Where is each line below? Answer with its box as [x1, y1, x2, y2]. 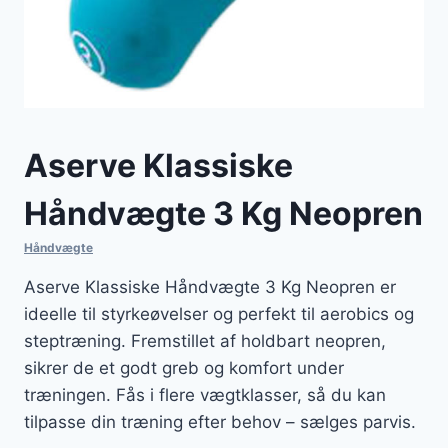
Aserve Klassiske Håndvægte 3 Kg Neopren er [24, 277, 396, 298]
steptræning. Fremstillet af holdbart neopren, [24, 331, 386, 352]
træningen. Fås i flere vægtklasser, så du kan [24, 385, 386, 406]
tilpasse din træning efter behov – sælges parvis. [24, 412, 416, 433]
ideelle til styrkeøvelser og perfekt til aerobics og [24, 304, 414, 325]
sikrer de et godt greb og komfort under [24, 358, 344, 379]
